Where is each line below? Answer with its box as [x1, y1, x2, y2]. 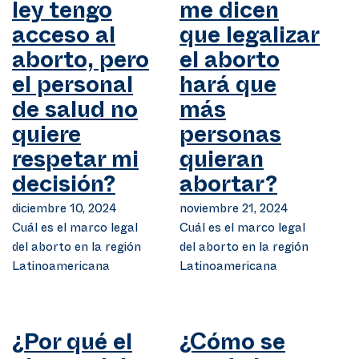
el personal [12, 83, 133, 95]
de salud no [12, 108, 138, 119]
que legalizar [179, 34, 320, 45]
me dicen [179, 9, 279, 20]
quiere [12, 133, 81, 144]
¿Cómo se [179, 341, 285, 352]
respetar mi [12, 158, 139, 169]
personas [179, 133, 281, 144]
